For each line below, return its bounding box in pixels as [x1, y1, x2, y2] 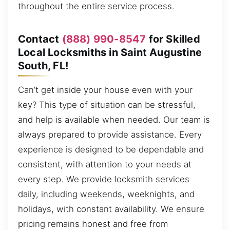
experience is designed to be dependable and [18, 144, 204, 155]
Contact [18, 32, 62, 45]
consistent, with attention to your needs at [18, 159, 191, 170]
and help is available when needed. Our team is [18, 114, 210, 125]
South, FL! [18, 59, 68, 72]
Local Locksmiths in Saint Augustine [18, 46, 202, 59]
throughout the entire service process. [18, 1, 175, 12]
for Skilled [146, 32, 200, 45]
